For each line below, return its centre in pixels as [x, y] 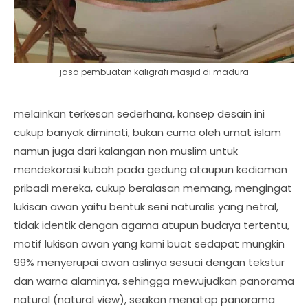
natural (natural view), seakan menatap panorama [144, 299]
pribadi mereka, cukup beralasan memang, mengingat [153, 188]
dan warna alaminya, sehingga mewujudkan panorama [154, 281]
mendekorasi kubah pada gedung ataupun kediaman [151, 169]
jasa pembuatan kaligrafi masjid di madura [154, 71]
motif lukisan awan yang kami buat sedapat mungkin [149, 244]
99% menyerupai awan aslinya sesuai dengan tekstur [149, 262]
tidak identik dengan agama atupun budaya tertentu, [152, 225]
